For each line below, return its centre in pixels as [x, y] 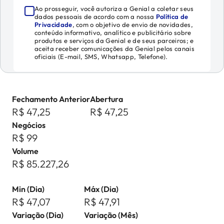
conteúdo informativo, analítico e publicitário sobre [113, 32]
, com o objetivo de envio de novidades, [133, 24]
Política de [172, 16]
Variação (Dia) [38, 215]
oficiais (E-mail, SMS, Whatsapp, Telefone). [101, 56]
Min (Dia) [28, 189]
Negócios [29, 125]
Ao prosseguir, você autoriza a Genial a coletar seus [114, 8]
